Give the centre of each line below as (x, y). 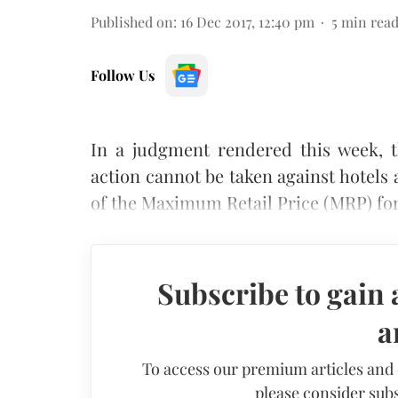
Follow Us (123, 75)
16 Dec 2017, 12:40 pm (247, 21)
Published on (132, 21)
